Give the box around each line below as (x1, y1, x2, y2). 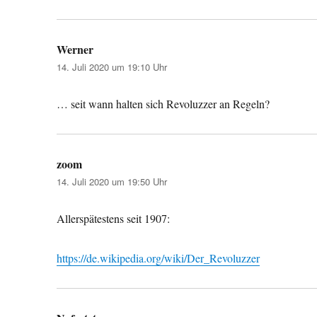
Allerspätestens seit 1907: (57, 210, 171, 226)
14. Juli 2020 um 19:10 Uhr (57, 59, 168, 74)
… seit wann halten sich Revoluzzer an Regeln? (57, 96, 270, 111)
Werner (57, 40, 94, 57)
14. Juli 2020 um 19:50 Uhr (57, 174, 168, 188)
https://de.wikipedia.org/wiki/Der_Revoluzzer (57, 250, 260, 265)
